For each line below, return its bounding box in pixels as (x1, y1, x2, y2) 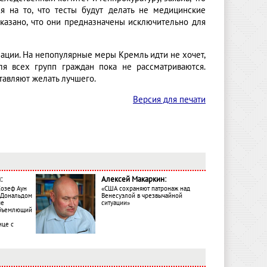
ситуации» (101, 199, 130, 207)
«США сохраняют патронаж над (101, 185, 190, 193)
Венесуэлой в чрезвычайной (101, 192, 182, 200)
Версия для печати (133, 94, 206, 105)
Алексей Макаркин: (101, 175, 166, 185)
